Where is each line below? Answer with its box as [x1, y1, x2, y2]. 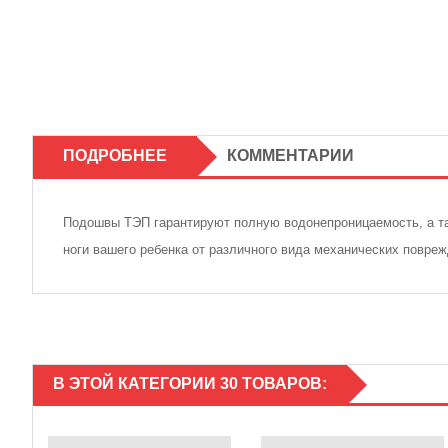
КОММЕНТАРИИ [227, 147, 354, 164]
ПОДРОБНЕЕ [63, 147, 167, 164]
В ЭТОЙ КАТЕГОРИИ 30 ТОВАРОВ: [53, 375, 327, 392]
